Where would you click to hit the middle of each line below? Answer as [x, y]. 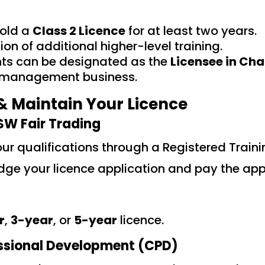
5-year [95, 220]
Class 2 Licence [79, 31]
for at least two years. [191, 31]
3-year [32, 220]
